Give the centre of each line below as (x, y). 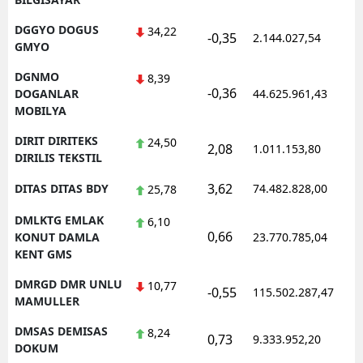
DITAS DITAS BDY (62, 188)
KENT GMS (43, 254)
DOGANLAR (47, 93)
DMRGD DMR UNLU (68, 284)
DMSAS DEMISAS (61, 331)
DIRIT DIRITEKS (56, 140)
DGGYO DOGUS (57, 29)
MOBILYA (41, 110)
